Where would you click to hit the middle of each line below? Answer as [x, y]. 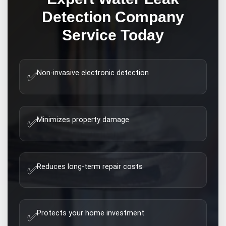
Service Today [113, 35]
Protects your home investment [91, 213]
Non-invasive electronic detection [93, 73]
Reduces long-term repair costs [90, 166]
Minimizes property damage [83, 120]
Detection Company [113, 16]
